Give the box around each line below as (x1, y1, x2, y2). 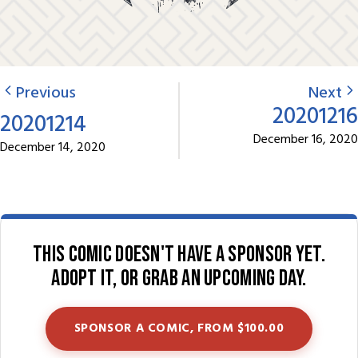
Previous (16, 80, 76, 106)
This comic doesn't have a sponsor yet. (33, 241, 325, 268)
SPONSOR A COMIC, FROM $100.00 (74, 319, 284, 339)
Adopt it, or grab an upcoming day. (51, 265, 307, 292)
